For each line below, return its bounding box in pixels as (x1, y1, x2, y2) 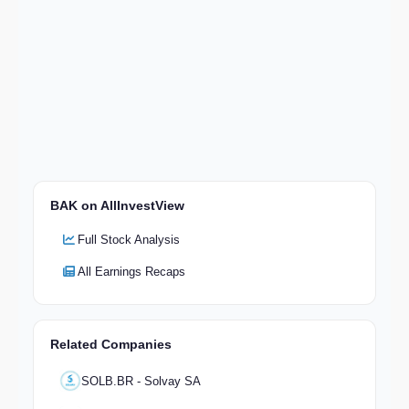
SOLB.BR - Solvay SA (81, 373, 201, 388)
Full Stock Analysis (78, 233, 180, 247)
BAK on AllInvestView (50, 198, 184, 214)
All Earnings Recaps (78, 265, 185, 279)
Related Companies (50, 337, 172, 352)
